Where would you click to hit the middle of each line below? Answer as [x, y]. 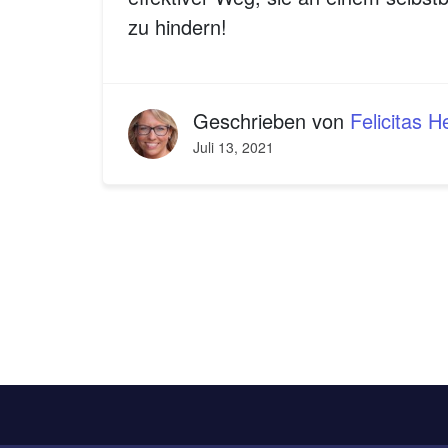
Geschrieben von [271, 121]
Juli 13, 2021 [233, 147]
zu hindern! [177, 27]
